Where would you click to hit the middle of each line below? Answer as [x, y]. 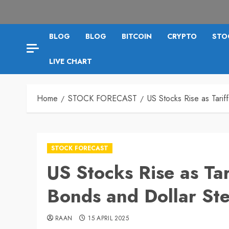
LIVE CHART [71, 61]
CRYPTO [182, 36]
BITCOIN [137, 36]
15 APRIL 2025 [108, 218]
